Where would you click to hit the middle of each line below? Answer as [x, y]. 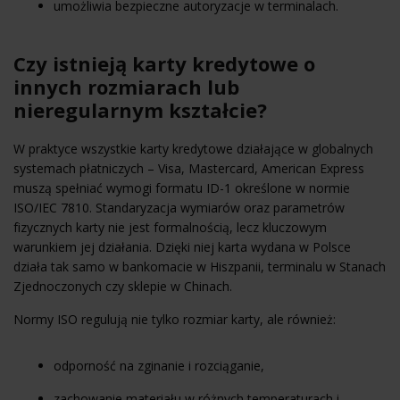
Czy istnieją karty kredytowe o [164, 63]
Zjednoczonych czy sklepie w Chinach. [123, 286]
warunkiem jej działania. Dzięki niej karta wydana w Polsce [182, 246]
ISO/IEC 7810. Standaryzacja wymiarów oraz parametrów [179, 207]
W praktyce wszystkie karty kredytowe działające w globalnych [193, 148]
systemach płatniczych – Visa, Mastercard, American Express [189, 168]
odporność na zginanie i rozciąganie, [159, 365]
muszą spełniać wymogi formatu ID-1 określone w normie [182, 187]
